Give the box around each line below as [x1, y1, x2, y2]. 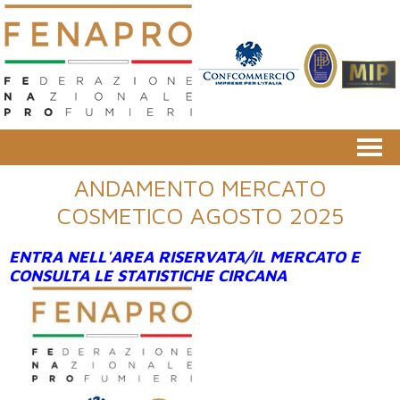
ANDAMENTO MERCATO [74, 174, 326, 201]
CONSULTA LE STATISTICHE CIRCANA [9, 266, 291, 285]
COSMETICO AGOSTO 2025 [56, 202, 344, 229]
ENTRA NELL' [9, 247, 111, 266]
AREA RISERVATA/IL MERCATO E [111, 247, 360, 266]
